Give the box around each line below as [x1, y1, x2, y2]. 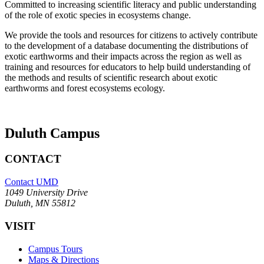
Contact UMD [5, 177, 58, 187]
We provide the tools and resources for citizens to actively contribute [5, 29, 258, 40]
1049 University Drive [5, 187, 88, 198]
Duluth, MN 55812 [5, 198, 75, 209]
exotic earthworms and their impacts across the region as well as [5, 51, 242, 61]
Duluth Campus [5, 125, 100, 141]
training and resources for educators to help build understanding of [5, 61, 250, 72]
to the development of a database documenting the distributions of [5, 40, 248, 51]
